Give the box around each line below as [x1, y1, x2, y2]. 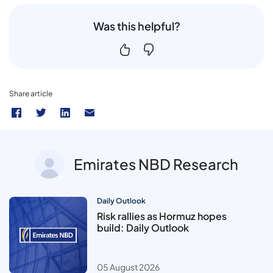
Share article [9, 89, 52, 99]
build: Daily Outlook [97, 221, 189, 235]
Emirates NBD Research [74, 155, 238, 174]
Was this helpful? [93, 19, 180, 34]
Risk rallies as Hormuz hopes [97, 210, 227, 223]
